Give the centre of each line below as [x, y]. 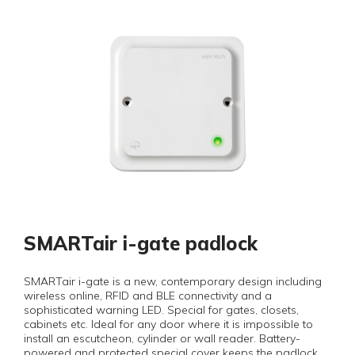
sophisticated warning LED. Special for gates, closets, [161, 310]
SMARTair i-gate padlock [141, 243]
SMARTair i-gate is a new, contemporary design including [173, 281]
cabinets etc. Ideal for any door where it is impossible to [168, 324]
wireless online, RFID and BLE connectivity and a [148, 296]
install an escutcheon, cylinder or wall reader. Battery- [162, 338]
